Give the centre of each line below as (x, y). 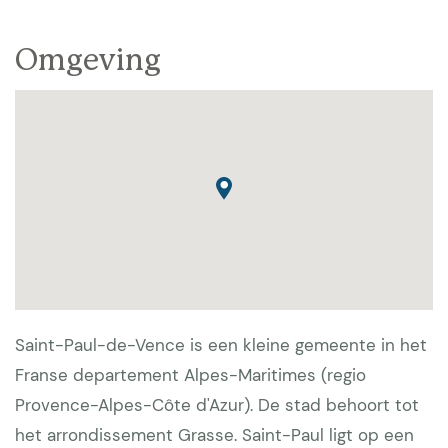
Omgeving (88, 61)
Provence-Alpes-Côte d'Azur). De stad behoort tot (217, 405)
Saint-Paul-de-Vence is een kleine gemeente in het (221, 345)
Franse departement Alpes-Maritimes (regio (190, 375)
